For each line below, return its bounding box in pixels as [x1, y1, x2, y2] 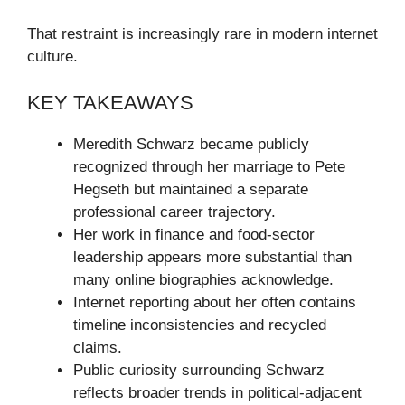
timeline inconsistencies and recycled [73, 316, 326, 334]
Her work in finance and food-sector [73, 225, 315, 243]
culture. [27, 48, 78, 66]
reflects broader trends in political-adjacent [73, 383, 362, 401]
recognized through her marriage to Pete [73, 157, 345, 175]
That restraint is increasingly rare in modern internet [27, 25, 378, 43]
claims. [73, 338, 122, 356]
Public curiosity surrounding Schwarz [73, 361, 325, 379]
